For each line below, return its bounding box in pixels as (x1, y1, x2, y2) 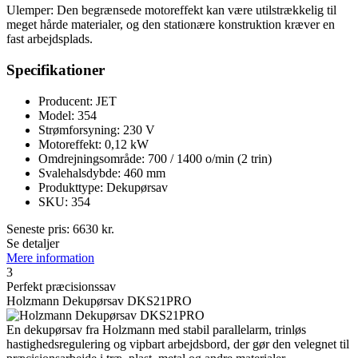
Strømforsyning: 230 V (38, 122, 155, 137)
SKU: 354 (38, 194, 90, 209)
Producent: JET (38, 93, 117, 108)
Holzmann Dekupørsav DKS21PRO (6, 293, 192, 308)
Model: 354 (38, 108, 97, 122)
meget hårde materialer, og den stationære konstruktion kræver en (6, 18, 335, 32)
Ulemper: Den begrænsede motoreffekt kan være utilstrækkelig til (6, 3, 336, 18)
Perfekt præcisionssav (6, 279, 116, 293)
